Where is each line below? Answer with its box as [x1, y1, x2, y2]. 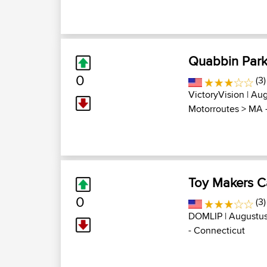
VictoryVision [188, 88, 244, 101]
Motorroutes [188, 102, 239, 116]
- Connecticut [188, 223, 245, 237]
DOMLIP [188, 209, 222, 223]
